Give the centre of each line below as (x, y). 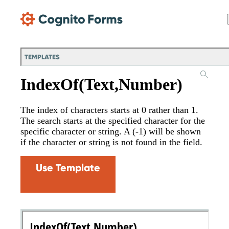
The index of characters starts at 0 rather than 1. (109, 110)
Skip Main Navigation (35, 8)
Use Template (68, 168)
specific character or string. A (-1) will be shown (111, 132)
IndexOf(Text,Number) (101, 84)
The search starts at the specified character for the (113, 121)
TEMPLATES (42, 57)
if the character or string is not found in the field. (111, 142)
